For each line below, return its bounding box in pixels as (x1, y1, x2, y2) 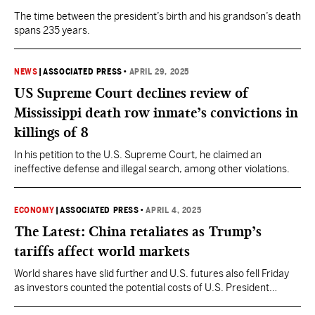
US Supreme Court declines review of (14, 84, 248, 101)
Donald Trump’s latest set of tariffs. (14, 296, 172, 307)
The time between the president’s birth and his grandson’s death (14, 11, 301, 22)
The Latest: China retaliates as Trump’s (14, 223, 262, 240)
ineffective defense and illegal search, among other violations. (14, 163, 290, 174)
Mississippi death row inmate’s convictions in (14, 104, 298, 121)
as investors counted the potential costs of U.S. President (14, 282, 269, 293)
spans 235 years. (14, 25, 90, 36)
